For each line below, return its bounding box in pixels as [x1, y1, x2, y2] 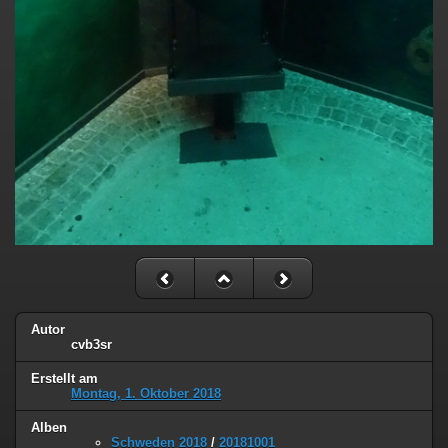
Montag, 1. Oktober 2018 [71, 385, 221, 401]
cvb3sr [71, 336, 112, 352]
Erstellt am [31, 370, 98, 386]
